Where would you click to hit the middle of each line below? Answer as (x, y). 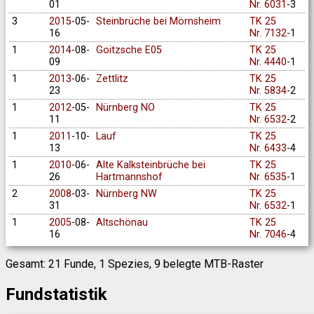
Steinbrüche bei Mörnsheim (158, 21)
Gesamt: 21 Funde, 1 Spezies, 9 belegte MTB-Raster (135, 264)
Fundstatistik (56, 294)
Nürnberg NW (126, 193)
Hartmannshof (129, 177)
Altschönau (122, 222)
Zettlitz (112, 78)
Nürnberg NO (125, 107)
